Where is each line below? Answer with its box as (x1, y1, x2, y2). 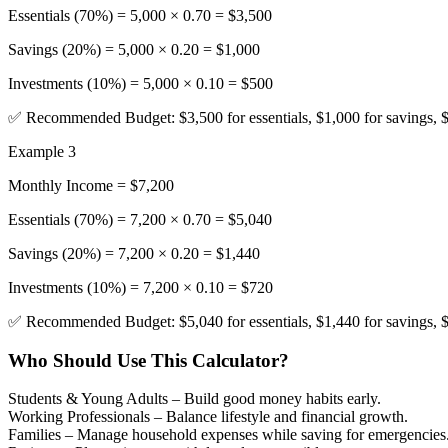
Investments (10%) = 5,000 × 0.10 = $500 (8, 74, 273, 92)
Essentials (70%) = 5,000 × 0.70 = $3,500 (8, 6, 272, 24)
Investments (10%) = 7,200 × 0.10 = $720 (8, 278, 273, 296)
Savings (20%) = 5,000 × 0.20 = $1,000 (8, 40, 260, 58)
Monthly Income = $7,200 (8, 176, 174, 194)
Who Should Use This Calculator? (8, 349, 289, 371)
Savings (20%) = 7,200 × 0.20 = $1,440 (8, 244, 260, 262)
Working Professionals (8, 408, 150, 426)
